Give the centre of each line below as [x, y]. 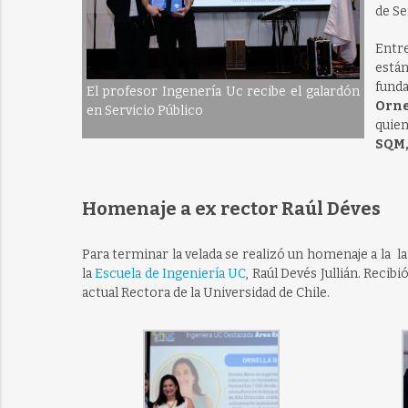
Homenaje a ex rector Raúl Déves [231, 209]
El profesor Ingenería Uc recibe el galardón [223, 92]
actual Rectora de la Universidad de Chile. [205, 293]
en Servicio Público [144, 111]
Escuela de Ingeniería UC [171, 274]
